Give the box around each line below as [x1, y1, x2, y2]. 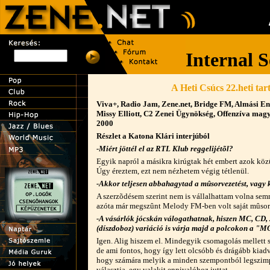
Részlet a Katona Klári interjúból [96, 131, 210, 140]
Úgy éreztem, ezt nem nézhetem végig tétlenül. [96, 166, 249, 175]
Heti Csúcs [180, 83, 224, 93]
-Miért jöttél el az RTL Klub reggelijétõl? [96, 144, 233, 153]
